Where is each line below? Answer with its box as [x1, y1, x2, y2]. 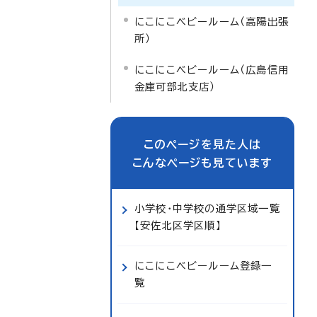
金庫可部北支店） [134, 81, 216, 92]
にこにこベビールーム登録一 [134, 260, 272, 271]
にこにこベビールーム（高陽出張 [134, 16, 289, 27]
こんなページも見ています [132, 157, 272, 168]
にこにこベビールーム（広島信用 [134, 64, 289, 75]
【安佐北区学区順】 [134, 220, 221, 231]
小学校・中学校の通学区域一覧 [134, 203, 280, 214]
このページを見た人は [143, 139, 262, 150]
